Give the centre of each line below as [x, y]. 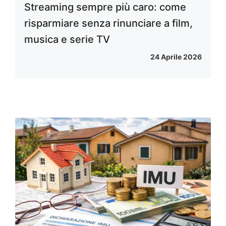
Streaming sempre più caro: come [105, 7]
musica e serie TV [67, 40]
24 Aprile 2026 [176, 57]
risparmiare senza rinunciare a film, [108, 23]
